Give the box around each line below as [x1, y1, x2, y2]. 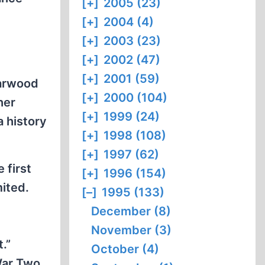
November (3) [91, 223, 172, 237]
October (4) [91, 242, 160, 256]
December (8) [91, 204, 172, 218]
